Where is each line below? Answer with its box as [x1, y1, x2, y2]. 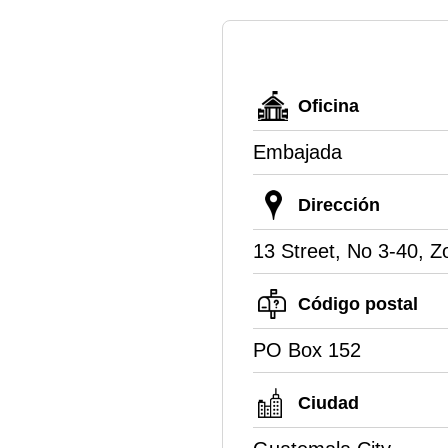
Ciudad [298, 392, 359, 413]
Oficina [298, 95, 359, 116]
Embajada [253, 140, 342, 163]
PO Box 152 [253, 338, 361, 361]
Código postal [298, 293, 418, 314]
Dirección [298, 194, 380, 215]
